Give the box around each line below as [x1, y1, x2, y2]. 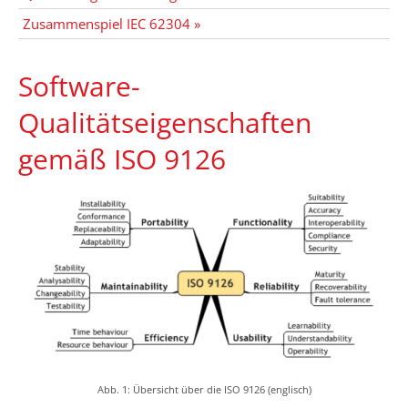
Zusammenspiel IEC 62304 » [23, 15, 200, 33]
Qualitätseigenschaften [18, 104, 311, 141]
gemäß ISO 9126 [18, 140, 226, 178]
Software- [18, 67, 140, 105]
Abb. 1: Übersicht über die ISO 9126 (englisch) [97, 383, 311, 397]
